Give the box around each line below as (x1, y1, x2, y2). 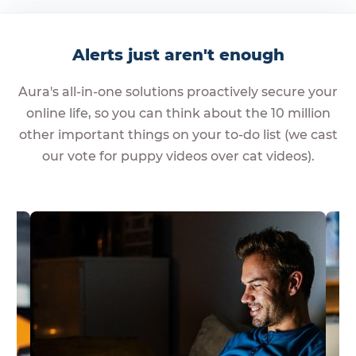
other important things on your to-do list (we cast (18, 126, 338, 142)
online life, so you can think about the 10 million (25, 105, 331, 121)
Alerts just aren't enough (72, 44, 284, 64)
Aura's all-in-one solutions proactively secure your (18, 83, 338, 99)
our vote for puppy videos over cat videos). (41, 148, 315, 164)
